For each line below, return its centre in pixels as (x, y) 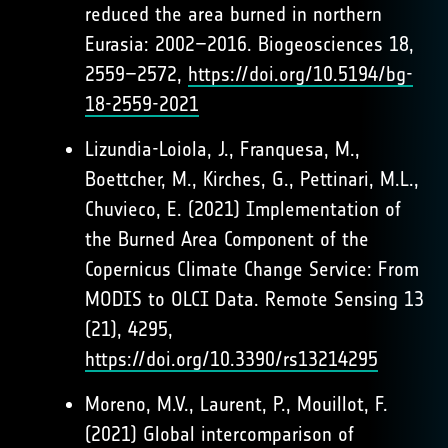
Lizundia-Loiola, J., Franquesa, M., (222, 149)
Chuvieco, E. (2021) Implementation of (243, 209)
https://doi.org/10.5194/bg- (300, 74)
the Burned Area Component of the (227, 239)
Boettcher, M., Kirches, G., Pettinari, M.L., (252, 179)
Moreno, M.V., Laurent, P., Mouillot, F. (236, 404)
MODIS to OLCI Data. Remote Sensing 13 (254, 299)
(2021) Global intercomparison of (219, 434)
